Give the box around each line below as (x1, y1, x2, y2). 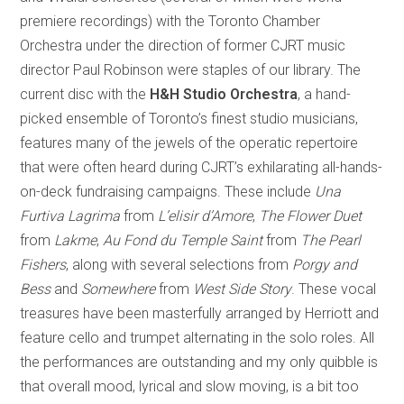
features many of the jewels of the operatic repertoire (20, 133, 359, 151)
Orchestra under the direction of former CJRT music (20, 36, 346, 54)
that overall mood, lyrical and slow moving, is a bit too (20, 377, 360, 395)
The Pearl (300, 231, 362, 249)
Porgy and (292, 255, 358, 273)
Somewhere (81, 280, 160, 298)
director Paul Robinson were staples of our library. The (20, 60, 362, 78)
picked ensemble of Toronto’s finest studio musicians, (20, 109, 359, 127)
